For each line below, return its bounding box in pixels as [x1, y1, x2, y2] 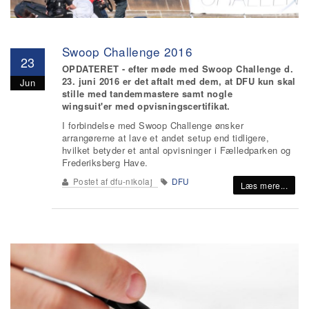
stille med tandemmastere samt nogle [62, 87, 232, 100]
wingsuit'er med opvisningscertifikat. [62, 99, 230, 112]
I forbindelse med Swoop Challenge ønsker [62, 119, 243, 132]
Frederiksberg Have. [62, 156, 148, 169]
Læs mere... [240, 179, 288, 191]
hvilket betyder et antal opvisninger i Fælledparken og [62, 143, 291, 157]
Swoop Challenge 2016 [62, 43, 192, 60]
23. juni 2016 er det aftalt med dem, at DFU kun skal [62, 74, 296, 88]
